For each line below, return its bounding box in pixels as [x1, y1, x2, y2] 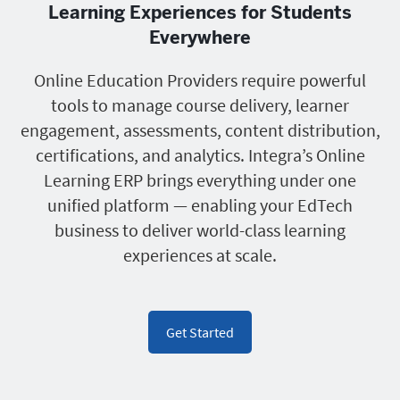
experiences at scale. [123, 244, 277, 266]
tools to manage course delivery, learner [51, 94, 349, 116]
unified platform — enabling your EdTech [47, 194, 353, 216]
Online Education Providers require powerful [34, 69, 366, 91]
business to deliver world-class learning [54, 219, 346, 241]
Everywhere [149, 27, 251, 48]
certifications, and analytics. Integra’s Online [35, 144, 365, 166]
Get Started [166, 323, 234, 341]
